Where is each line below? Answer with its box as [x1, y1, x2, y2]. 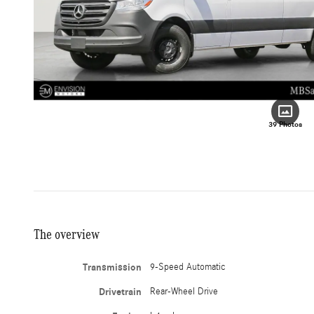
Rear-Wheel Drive [150, 286, 219, 298]
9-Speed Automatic [150, 261, 226, 273]
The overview [34, 226, 100, 243]
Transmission [83, 261, 142, 274]
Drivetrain [99, 286, 142, 299]
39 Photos [268, 120, 302, 130]
